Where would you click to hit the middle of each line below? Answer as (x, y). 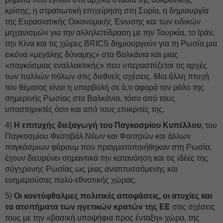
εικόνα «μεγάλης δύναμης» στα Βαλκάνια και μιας (92, 55)
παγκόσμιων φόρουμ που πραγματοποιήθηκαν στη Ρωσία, (108, 147)
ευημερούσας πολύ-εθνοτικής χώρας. (71, 180)
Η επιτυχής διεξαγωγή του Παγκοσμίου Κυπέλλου (108, 125)
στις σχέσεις (193, 207)
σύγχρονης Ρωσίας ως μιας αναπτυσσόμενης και (91, 169)
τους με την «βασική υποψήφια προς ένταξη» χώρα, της (102, 218)
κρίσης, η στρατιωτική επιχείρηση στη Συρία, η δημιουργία (107, 11)
